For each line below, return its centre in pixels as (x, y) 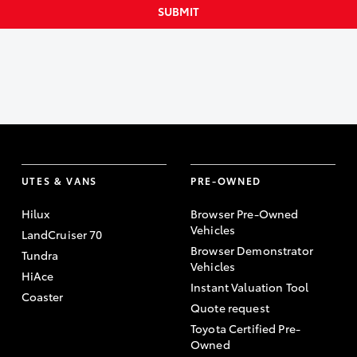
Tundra (40, 255)
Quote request (229, 308)
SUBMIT (178, 11)
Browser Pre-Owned (244, 214)
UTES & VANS (59, 180)
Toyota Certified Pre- (245, 328)
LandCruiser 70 (62, 234)
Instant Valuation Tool (249, 287)
